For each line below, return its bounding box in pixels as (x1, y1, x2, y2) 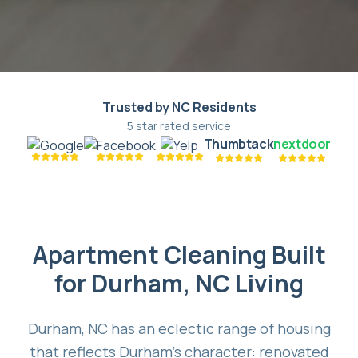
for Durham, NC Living (54, 266, 304, 300)
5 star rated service (127, 117, 231, 133)
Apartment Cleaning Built (32, 237, 326, 271)
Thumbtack (203, 134, 274, 153)
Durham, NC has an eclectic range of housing (27, 318, 331, 338)
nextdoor (273, 134, 332, 153)
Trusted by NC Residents (101, 97, 257, 116)
